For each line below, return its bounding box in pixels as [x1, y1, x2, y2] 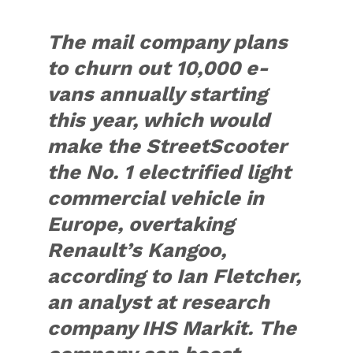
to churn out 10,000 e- [47, 56, 269, 80]
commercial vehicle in [47, 186, 265, 210]
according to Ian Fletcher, [47, 264, 302, 288]
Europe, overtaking [47, 212, 235, 236]
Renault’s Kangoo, [47, 238, 227, 262]
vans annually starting [47, 82, 268, 106]
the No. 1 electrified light [47, 160, 292, 184]
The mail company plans [47, 30, 288, 54]
